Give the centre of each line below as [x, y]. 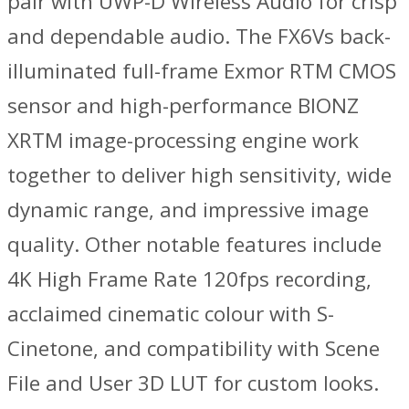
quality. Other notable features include [194, 244]
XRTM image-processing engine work [183, 140]
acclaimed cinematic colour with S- [171, 313]
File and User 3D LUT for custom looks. [193, 383]
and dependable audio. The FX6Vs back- [199, 36]
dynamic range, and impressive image [188, 209]
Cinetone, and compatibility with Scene [194, 348]
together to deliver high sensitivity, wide [199, 174]
